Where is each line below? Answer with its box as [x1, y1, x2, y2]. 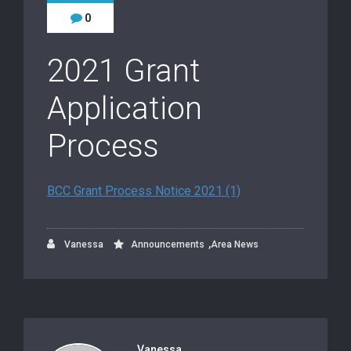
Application [47, 90, 202, 128]
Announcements [131, 239, 204, 251]
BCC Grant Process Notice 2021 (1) [47, 183, 241, 199]
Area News [211, 239, 259, 251]
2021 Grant [47, 52, 201, 90]
